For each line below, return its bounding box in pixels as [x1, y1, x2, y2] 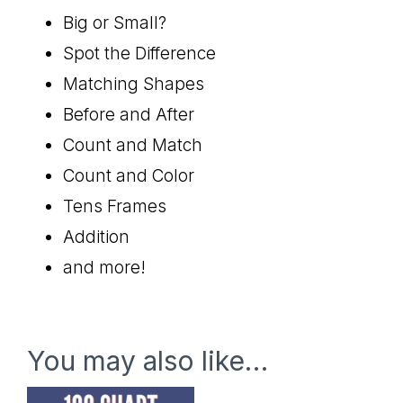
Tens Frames [63, 195, 166, 217]
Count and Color [63, 165, 194, 186]
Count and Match [63, 134, 202, 156]
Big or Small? [63, 12, 166, 33]
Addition [63, 226, 130, 247]
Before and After [63, 103, 194, 125]
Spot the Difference [63, 42, 216, 64]
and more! [63, 256, 146, 278]
